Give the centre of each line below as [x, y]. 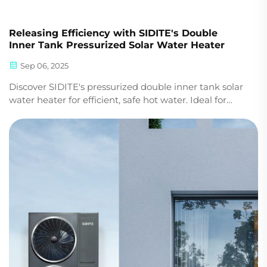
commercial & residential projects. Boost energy [114, 113]
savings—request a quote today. [79, 126]
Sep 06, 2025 [44, 66]
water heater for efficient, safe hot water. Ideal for [118, 100]
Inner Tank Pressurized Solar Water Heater [117, 45]
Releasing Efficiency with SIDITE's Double [113, 33]
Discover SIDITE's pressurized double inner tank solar [126, 87]
